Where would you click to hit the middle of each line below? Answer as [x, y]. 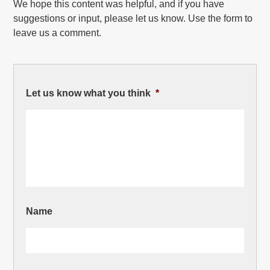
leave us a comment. [58, 33]
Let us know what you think [89, 93]
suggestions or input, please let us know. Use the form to [133, 19]
